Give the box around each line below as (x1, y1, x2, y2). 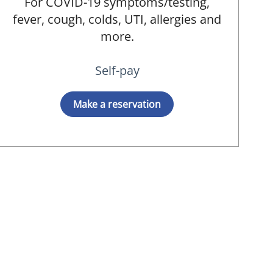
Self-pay (94, 62, 140, 79)
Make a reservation (73, 97, 161, 111)
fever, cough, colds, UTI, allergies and (13, 11, 221, 27)
